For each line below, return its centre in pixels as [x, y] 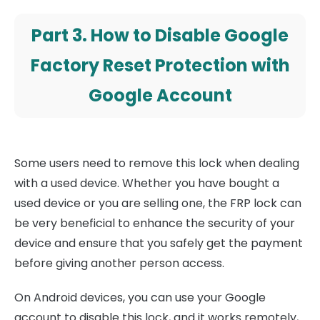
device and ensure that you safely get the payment [159, 243]
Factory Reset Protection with [160, 65]
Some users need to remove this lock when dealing [157, 163]
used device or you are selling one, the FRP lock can [158, 203]
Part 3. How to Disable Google [160, 35]
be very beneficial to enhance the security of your [155, 223]
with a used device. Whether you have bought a [147, 183]
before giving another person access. [119, 263]
